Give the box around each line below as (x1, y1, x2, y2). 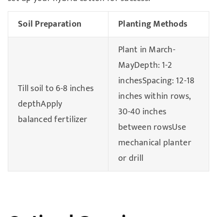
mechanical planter (118, 136, 191, 151)
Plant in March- (118, 43, 176, 58)
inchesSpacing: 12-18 (118, 74, 195, 89)
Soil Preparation (17, 17, 82, 32)
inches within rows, (118, 89, 191, 104)
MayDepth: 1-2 (118, 58, 172, 73)
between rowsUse (118, 120, 186, 135)
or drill (118, 151, 144, 166)
